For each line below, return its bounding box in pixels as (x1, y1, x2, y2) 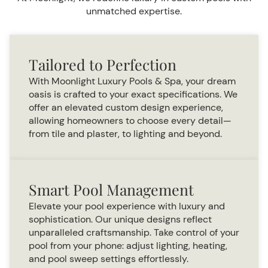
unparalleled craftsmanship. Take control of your (29, 226, 239, 239)
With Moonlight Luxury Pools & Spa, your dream (29, 75, 236, 87)
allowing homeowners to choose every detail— (29, 114, 232, 127)
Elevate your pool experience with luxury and (29, 200, 225, 212)
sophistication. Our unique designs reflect (29, 213, 212, 226)
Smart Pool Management (29, 179, 194, 199)
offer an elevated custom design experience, (29, 101, 223, 114)
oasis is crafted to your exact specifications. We (29, 88, 237, 100)
